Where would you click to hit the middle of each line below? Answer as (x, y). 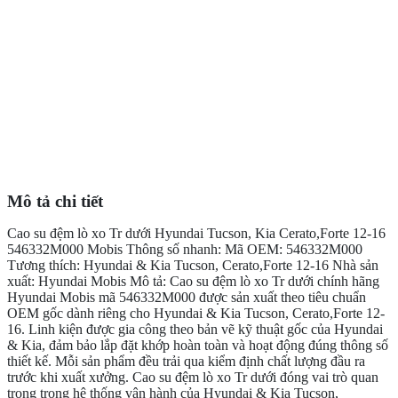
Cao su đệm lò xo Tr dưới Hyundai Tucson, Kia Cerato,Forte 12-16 (196, 233)
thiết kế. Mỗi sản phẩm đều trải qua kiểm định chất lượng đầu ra (186, 361)
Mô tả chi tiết (55, 201)
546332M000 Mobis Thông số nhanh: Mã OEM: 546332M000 (185, 249)
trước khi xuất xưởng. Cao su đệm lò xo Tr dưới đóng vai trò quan (193, 377)
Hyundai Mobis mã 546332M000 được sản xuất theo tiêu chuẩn (187, 297)
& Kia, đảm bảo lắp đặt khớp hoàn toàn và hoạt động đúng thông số (198, 345)
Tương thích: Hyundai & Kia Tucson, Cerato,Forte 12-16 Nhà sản (193, 265)
